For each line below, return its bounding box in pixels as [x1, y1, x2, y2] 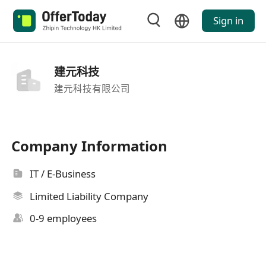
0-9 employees [30, 211, 97, 226]
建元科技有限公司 [53, 81, 130, 95]
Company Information [11, 136, 168, 156]
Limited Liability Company [30, 189, 149, 203]
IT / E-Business [30, 167, 96, 181]
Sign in [213, 14, 243, 28]
